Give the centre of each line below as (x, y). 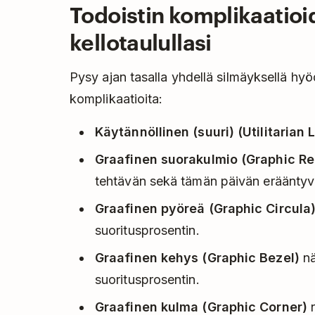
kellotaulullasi (141, 41)
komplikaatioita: (116, 99)
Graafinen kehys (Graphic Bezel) (197, 258)
